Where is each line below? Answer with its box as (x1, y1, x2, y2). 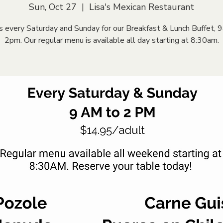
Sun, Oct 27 (29, 1, 77, 13)
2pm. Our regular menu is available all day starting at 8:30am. (4, 35, 219, 46)
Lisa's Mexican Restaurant (89, 1, 194, 13)
